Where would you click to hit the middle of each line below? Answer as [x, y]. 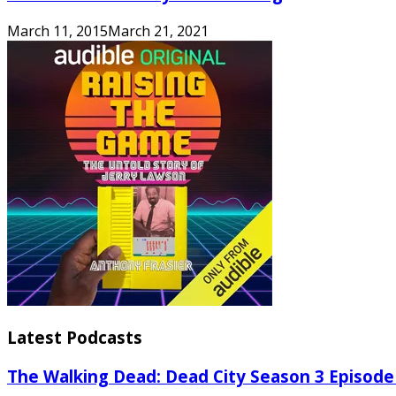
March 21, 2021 [158, 30]
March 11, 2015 [57, 30]
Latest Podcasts [75, 338]
